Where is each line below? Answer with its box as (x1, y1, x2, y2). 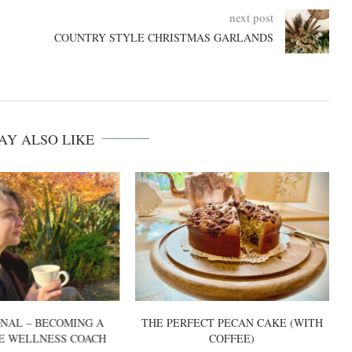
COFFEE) (209, 331, 255, 346)
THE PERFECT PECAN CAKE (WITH (141, 315, 324, 331)
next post (229, 9, 273, 26)
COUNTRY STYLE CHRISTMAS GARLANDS (53, 30, 273, 46)
